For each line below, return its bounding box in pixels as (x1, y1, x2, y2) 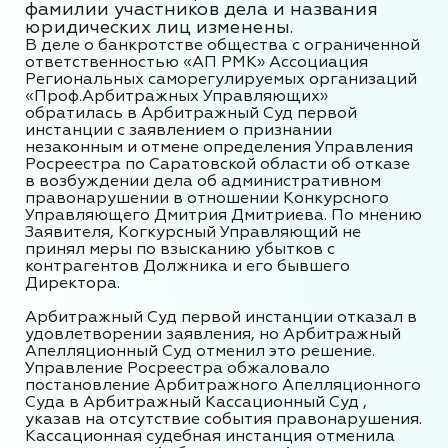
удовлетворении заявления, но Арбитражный (25, 324, 401, 344)
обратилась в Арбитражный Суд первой (25, 103, 357, 123)
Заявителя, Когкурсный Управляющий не (25, 222, 361, 242)
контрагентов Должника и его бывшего (25, 256, 350, 276)
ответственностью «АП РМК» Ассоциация (25, 52, 368, 72)
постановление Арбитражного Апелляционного (25, 375, 421, 395)
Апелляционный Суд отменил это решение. (25, 341, 375, 361)
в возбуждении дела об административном (25, 171, 381, 191)
